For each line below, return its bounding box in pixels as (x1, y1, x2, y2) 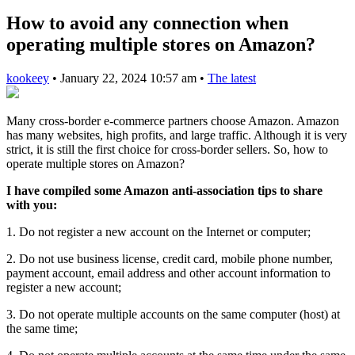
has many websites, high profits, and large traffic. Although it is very (6, 128, 347, 142)
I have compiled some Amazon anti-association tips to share (6, 183, 323, 197)
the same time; (6, 321, 78, 335)
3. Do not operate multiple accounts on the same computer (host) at (6, 307, 340, 321)
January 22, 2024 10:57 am (60, 71, 200, 85)
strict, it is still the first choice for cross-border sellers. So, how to (6, 142, 328, 156)
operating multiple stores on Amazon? (6, 33, 315, 55)
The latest (208, 71, 256, 85)
